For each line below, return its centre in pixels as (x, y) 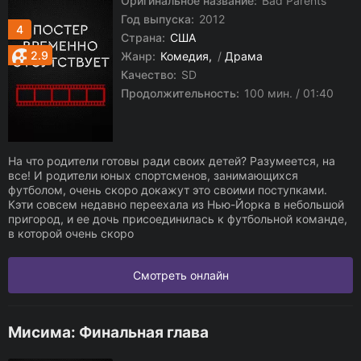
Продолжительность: (180, 93)
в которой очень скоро (71, 233)
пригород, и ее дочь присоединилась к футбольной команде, (178, 219)
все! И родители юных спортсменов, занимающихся (153, 175)
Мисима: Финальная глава (108, 332)
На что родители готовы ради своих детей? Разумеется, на (172, 161)
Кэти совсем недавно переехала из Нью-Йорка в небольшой (176, 204)
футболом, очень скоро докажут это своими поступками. (168, 190)
